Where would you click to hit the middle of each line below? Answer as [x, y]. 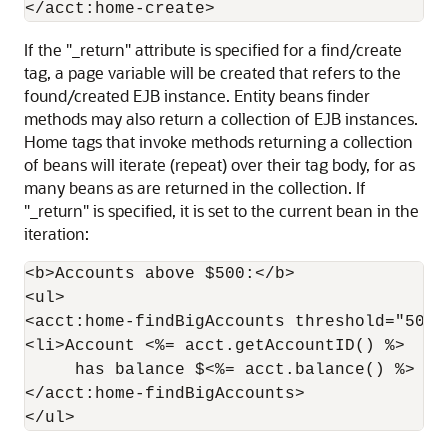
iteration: [56, 233]
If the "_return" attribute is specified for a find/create [213, 49]
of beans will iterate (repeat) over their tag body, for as [219, 164]
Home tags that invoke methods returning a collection [218, 141]
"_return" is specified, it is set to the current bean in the [221, 210]
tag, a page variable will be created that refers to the [212, 72]
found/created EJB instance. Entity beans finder [197, 95]
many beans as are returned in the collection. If [195, 187]
